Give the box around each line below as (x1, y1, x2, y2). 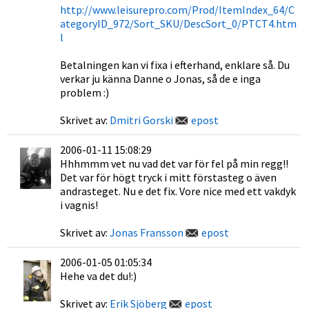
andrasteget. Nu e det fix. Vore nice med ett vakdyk (60, 184, 296, 198)
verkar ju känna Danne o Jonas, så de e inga (60, 72, 261, 86)
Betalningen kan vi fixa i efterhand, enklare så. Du (60, 58, 290, 72)
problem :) (60, 86, 109, 99)
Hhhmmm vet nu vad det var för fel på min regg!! (60, 157, 288, 170)
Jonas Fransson (110, 226, 183, 239)
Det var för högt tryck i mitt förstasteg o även (60, 170, 277, 184)
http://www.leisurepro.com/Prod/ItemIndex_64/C (60, 3, 295, 17)
